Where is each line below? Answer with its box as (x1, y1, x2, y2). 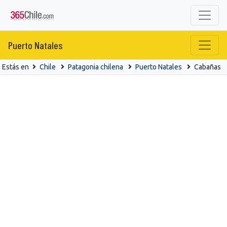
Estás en (2, 62, 30, 71)
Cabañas (194, 62, 221, 71)
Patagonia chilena (68, 62, 123, 71)
